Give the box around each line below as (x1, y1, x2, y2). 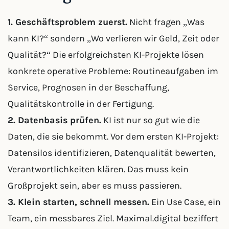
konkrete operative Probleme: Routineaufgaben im (8, 65, 218, 77)
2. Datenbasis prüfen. (8, 114, 101, 126)
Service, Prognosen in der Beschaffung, (8, 82, 169, 93)
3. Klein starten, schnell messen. (8, 196, 149, 208)
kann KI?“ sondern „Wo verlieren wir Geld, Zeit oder (8, 33, 219, 44)
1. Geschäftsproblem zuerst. (8, 16, 127, 28)
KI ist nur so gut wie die (101, 114, 200, 126)
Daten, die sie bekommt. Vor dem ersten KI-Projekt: (8, 131, 219, 142)
